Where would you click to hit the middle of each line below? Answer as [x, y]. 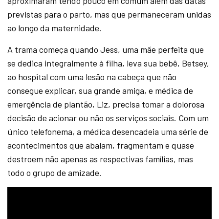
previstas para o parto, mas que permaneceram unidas [109, 14]
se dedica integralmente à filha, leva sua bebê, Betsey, [109, 63]
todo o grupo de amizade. [55, 173]
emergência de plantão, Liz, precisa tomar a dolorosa [106, 104]
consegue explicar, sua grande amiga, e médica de [100, 91]
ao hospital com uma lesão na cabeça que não [92, 77]
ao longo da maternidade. [55, 28]
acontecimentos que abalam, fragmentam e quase [101, 145]
